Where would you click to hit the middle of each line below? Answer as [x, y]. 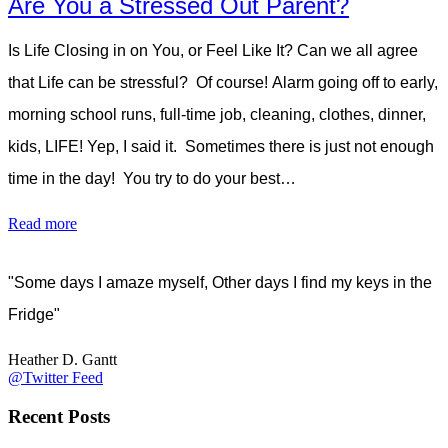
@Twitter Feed [55, 378]
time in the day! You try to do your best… [152, 179]
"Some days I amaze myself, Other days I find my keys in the [220, 283]
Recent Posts [59, 416]
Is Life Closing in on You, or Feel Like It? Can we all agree [213, 51]
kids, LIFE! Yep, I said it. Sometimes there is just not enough [221, 147]
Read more [42, 224]
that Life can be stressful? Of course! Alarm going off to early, [223, 83]
